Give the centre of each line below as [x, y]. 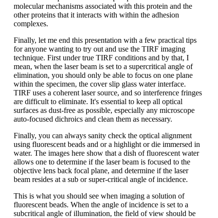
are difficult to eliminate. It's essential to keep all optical [98, 101]
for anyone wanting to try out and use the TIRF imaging [100, 49]
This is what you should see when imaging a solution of [99, 196]
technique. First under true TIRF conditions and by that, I [101, 57]
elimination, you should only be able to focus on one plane [103, 75]
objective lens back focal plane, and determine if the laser [101, 170]
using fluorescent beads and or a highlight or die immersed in [107, 144]
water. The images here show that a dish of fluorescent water [106, 153]
